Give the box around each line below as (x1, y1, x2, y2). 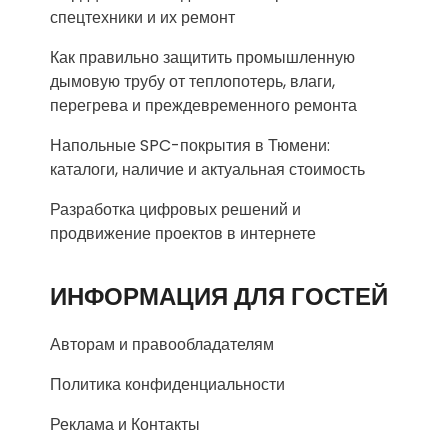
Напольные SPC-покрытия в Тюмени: (50, 134, 330, 158)
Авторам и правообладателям (50, 333, 274, 357)
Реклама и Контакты (50, 413, 200, 437)
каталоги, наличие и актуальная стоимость (50, 158, 365, 182)
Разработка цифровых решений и (50, 198, 301, 222)
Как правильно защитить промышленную (50, 46, 355, 70)
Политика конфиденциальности (50, 373, 285, 397)
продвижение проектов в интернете (50, 222, 316, 246)
